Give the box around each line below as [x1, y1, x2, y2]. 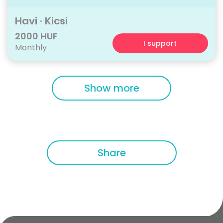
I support [143, 38, 177, 49]
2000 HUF [15, 30, 58, 43]
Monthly [15, 42, 47, 54]
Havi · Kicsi [15, 14, 68, 28]
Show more [84, 81, 139, 96]
